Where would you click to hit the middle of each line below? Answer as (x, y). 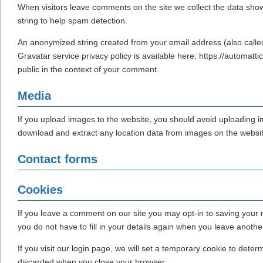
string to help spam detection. (73, 21)
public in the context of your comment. (88, 70)
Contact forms (58, 159)
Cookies (40, 190)
